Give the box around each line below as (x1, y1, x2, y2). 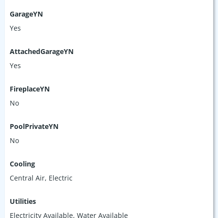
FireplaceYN (10, 84, 50, 93)
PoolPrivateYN (10, 121, 58, 131)
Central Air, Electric (10, 173, 73, 182)
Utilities (10, 196, 36, 206)
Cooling (10, 159, 35, 168)
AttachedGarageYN (10, 46, 73, 56)
